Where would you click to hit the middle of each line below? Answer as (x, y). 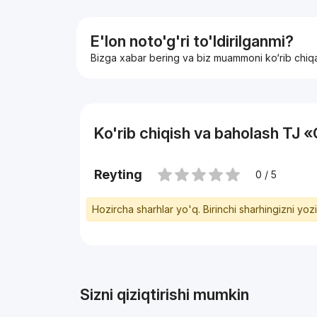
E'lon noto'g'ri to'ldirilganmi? (192, 41)
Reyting (118, 175)
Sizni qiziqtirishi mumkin (164, 295)
